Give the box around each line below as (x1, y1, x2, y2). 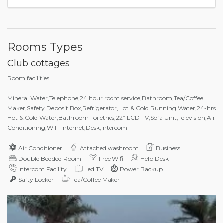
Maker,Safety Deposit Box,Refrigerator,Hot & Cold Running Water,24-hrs (7, 104, 216, 111)
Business (156, 144, 181, 152)
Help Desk (140, 154, 169, 162)
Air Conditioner (18, 144, 63, 152)
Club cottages (7, 57, 70, 69)
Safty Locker (18, 175, 54, 183)
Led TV (84, 165, 103, 173)
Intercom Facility (18, 165, 67, 173)
